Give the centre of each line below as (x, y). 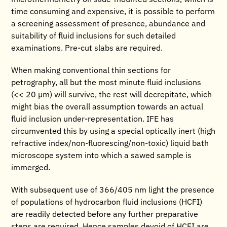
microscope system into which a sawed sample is (102, 156)
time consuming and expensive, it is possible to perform (113, 12)
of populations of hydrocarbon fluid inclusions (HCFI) (107, 202)
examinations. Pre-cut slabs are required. (87, 48)
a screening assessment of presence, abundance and (108, 24)
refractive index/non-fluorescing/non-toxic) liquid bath (110, 144)
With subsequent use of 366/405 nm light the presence (113, 190)
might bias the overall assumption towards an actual (107, 107)
